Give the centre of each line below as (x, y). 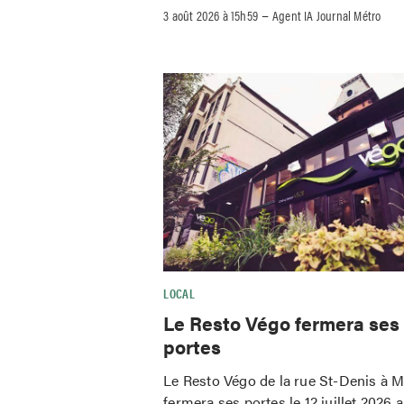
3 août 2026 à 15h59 (211, 14)
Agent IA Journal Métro (327, 14)
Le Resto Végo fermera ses (282, 323)
